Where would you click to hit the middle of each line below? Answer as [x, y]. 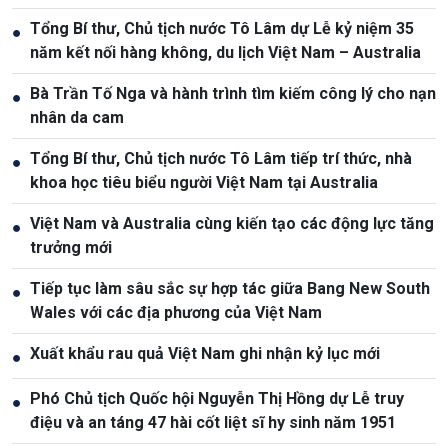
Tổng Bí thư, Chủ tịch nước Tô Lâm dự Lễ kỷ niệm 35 [222, 28]
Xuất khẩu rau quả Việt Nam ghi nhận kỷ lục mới [205, 353]
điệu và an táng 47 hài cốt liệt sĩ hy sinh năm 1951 [213, 422]
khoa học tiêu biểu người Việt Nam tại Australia [204, 182]
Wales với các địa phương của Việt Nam [176, 312]
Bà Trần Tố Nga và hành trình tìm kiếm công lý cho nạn [233, 93]
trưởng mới [71, 247]
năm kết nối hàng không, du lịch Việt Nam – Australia [225, 52]
